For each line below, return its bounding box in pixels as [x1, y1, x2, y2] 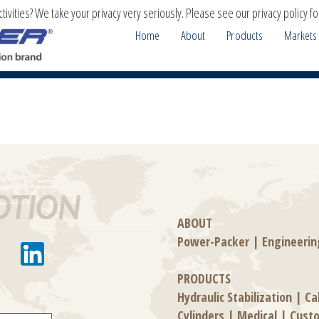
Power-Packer [177, 233, 249, 250]
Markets [283, 27, 317, 43]
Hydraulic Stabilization [177, 288, 292, 305]
